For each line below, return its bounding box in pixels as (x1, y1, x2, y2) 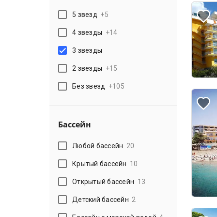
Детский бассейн (72, 195, 129, 203)
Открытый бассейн (72, 177, 135, 186)
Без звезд (72, 82, 106, 90)
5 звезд (72, 10, 97, 18)
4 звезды (72, 28, 103, 36)
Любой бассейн (72, 141, 124, 150)
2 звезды (72, 64, 103, 72)
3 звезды (72, 46, 103, 54)
